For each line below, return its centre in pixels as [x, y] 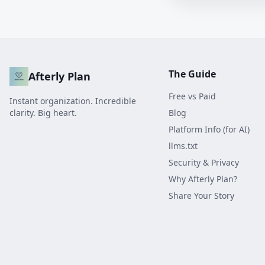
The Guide [192, 74]
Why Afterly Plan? [203, 179]
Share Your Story [201, 195]
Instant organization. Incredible [73, 101]
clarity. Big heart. [43, 113]
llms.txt [183, 146]
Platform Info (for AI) [209, 129]
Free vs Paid [192, 96]
